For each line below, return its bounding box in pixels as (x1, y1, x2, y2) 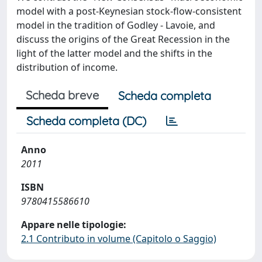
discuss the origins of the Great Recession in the (16, 33, 230, 46)
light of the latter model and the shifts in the (16, 47, 212, 60)
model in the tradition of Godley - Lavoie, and (16, 19, 215, 32)
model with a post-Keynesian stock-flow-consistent (16, 5, 242, 18)
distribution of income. (16, 61, 118, 74)
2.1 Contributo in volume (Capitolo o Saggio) (21, 232, 216, 245)
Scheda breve (26, 88, 99, 102)
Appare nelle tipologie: (21, 218, 126, 231)
